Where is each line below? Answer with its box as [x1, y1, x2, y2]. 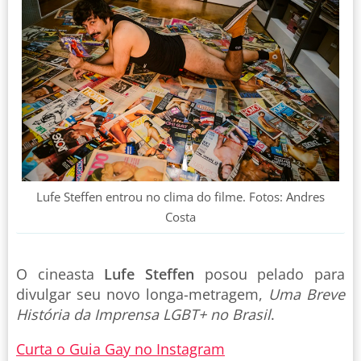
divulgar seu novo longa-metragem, [16, 284, 268, 304]
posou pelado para [194, 263, 346, 284]
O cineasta [16, 263, 105, 284]
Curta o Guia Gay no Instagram [16, 338, 225, 359]
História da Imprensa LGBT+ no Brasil [16, 304, 271, 324]
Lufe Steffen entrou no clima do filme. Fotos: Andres [36, 188, 325, 205]
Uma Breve [268, 284, 345, 304]
